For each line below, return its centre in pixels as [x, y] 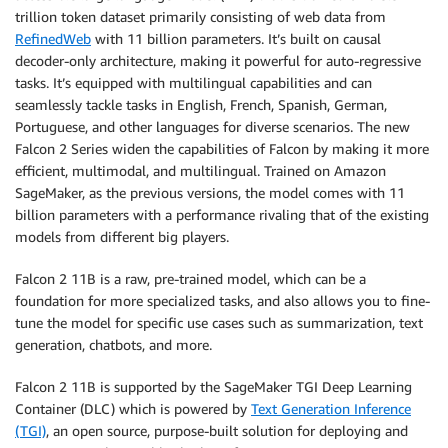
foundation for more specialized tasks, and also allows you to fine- [222, 300]
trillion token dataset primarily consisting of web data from [200, 16]
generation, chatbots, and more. [113, 344]
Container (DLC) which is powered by [133, 408]
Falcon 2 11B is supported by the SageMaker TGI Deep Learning [213, 386]
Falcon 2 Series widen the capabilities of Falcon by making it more [222, 148]
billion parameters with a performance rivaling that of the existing [222, 214]
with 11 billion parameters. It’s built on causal [236, 38]
